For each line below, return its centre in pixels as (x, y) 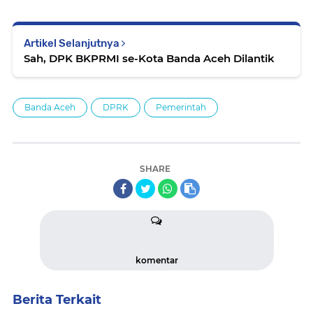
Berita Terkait (57, 300)
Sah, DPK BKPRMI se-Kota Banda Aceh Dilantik (149, 59)
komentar (156, 261)
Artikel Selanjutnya (73, 44)
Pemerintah (181, 108)
